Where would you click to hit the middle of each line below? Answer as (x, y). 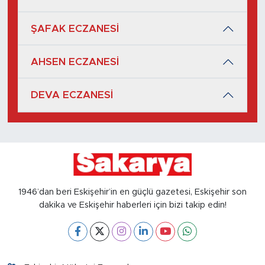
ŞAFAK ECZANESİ (75, 28)
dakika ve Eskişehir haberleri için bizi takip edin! (132, 205)
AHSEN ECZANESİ (75, 62)
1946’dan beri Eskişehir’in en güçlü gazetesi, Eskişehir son (132, 192)
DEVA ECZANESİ (72, 95)
